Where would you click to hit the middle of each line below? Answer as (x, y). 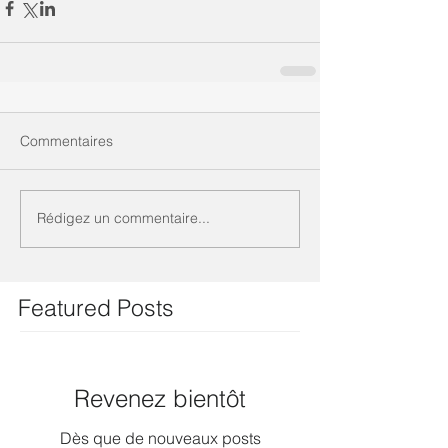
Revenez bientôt (160, 398)
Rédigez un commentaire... (123, 218)
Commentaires (66, 140)
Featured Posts (96, 307)
